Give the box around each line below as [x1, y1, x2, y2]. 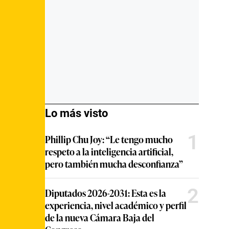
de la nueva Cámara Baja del [45, 211, 154, 224]
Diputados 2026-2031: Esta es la [45, 186, 166, 200]
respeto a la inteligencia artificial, [45, 145, 173, 158]
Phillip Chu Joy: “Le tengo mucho [45, 132, 173, 146]
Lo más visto [45, 107, 108, 120]
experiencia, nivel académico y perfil [45, 198, 187, 212]
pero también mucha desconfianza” [45, 157, 183, 171]
